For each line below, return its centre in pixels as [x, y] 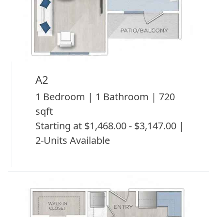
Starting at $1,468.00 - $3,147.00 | [110, 126]
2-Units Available [73, 140]
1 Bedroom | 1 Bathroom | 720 [105, 97]
